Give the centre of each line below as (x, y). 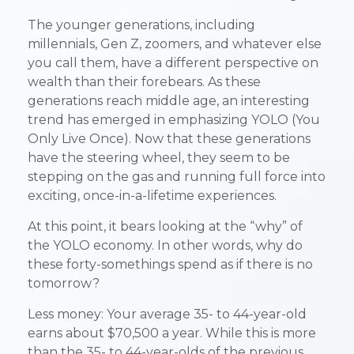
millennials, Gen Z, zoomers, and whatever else (175, 44)
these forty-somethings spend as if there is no (170, 265)
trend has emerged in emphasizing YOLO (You (174, 120)
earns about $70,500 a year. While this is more (172, 333)
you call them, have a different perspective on (173, 63)
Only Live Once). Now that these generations (169, 139)
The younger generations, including (141, 25)
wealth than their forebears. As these (144, 82)
